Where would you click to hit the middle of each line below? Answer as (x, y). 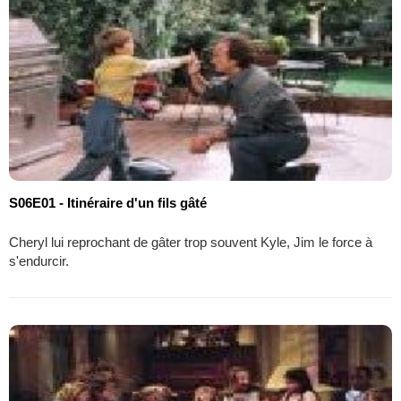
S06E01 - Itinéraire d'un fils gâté (108, 202)
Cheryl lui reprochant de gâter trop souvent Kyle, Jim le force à (191, 242)
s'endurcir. (39, 260)
